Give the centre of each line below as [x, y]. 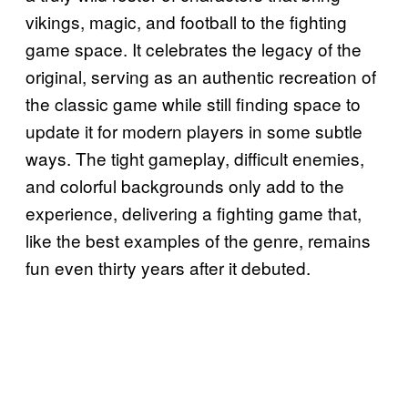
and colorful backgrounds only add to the [185, 186]
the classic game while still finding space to [193, 104]
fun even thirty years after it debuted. [168, 268]
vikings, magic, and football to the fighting [186, 22]
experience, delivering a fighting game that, [194, 213]
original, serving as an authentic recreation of [201, 76]
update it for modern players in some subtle [194, 131]
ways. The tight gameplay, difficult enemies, [195, 158]
